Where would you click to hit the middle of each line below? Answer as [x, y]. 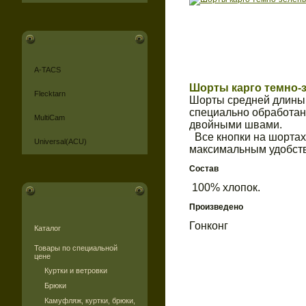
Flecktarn [50, 94]
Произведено [216, 207]
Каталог [47, 228]
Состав [204, 169]
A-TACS [47, 70]
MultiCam [50, 117]
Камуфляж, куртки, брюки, [90, 301]
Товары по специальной [76, 248]
